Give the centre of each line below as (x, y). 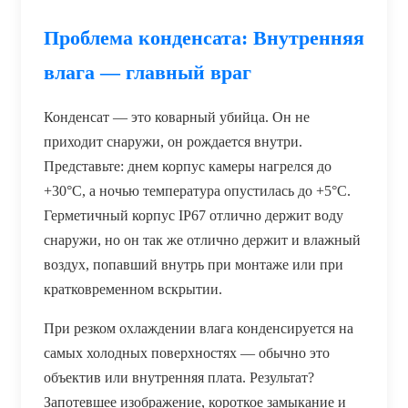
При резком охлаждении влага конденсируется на (199, 328)
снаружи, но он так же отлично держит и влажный (202, 240)
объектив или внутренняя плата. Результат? (179, 377)
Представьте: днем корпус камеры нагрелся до (188, 166)
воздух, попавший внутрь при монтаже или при (194, 264)
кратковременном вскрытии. (133, 289)
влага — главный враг (148, 72)
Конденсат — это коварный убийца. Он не (177, 117)
